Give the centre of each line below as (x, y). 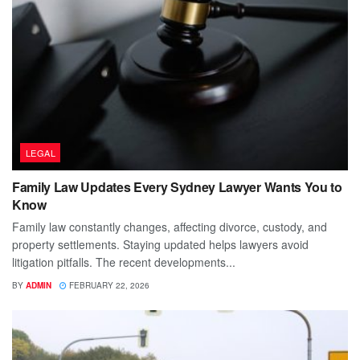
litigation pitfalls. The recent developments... (124, 262)
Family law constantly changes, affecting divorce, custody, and (170, 226)
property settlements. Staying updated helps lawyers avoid (160, 244)
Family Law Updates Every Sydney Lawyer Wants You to (177, 186)
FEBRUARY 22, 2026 (108, 285)
